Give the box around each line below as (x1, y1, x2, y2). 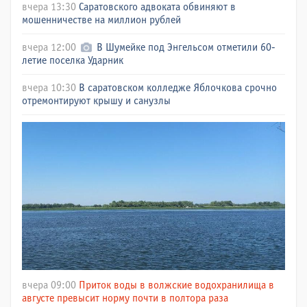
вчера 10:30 (22, 83, 76, 93)
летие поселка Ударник (22, 56, 123, 66)
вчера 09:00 (22, 280, 76, 291)
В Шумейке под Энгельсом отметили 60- (97, 42, 276, 53)
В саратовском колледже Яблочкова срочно (79, 83, 277, 93)
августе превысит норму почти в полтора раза (22, 293, 228, 304)
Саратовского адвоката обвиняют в (79, 2, 236, 12)
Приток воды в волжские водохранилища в (79, 280, 274, 291)
